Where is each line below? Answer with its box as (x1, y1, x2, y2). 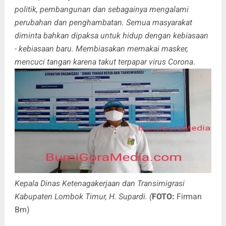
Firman (174, 192, 202, 202)
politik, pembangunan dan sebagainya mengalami (14, 5, 189, 14)
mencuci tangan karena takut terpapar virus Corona (14, 57, 193, 67)
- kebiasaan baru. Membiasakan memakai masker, (14, 44, 188, 53)
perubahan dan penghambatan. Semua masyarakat (14, 18, 192, 27)
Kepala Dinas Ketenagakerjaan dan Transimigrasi (14, 179, 185, 189)
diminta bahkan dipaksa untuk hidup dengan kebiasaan (14, 31, 208, 40)
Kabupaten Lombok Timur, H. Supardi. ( (14, 192, 152, 202)
